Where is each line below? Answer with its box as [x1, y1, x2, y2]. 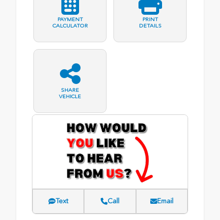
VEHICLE [59, 93, 81, 100]
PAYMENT [57, 16, 83, 23]
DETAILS [138, 23, 162, 29]
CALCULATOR [52, 23, 88, 29]
